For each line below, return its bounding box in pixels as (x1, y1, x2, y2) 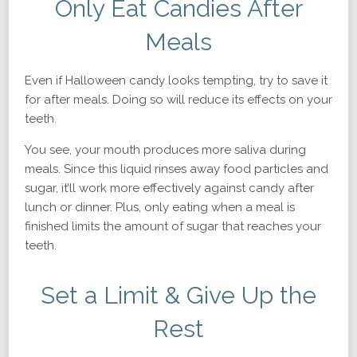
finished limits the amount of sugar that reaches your (25, 219, 321, 233)
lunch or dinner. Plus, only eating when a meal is (25, 200, 295, 214)
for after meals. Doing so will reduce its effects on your (25, 92, 332, 107)
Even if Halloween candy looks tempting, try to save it (25, 73, 328, 88)
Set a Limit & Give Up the (41, 281, 316, 309)
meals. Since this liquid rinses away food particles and (25, 162, 328, 176)
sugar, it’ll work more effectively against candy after (25, 181, 314, 195)
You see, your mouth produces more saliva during (25, 143, 306, 157)
